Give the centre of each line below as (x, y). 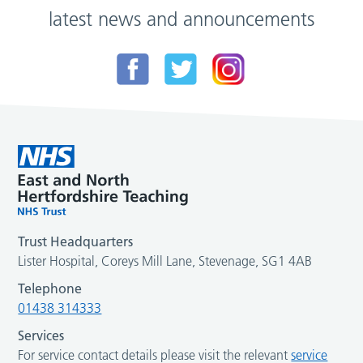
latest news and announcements (181, 19)
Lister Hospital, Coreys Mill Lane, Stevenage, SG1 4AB (165, 261)
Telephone (50, 289)
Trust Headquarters (76, 242)
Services (41, 336)
